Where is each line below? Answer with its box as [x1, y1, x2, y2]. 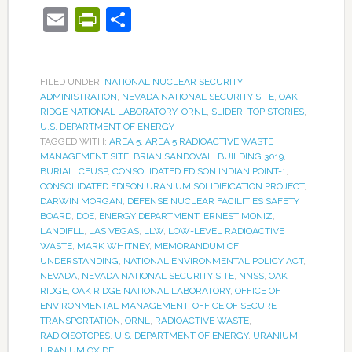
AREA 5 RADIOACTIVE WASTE [145, 136, 273, 148]
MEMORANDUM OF [153, 240, 239, 252]
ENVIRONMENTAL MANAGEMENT [39, 300, 188, 312]
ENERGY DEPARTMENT [98, 211, 199, 222]
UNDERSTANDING [39, 255, 119, 267]
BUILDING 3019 [217, 151, 284, 163]
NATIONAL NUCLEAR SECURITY [104, 76, 243, 88]
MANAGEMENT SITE [39, 151, 129, 163]
